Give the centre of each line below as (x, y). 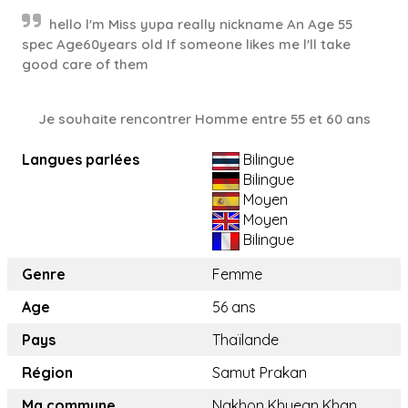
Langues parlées (81, 159)
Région (47, 372)
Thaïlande (245, 340)
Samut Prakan (260, 372)
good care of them (85, 64)
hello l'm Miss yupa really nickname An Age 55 (201, 24)
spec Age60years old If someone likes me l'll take (186, 44)
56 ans (234, 307)
